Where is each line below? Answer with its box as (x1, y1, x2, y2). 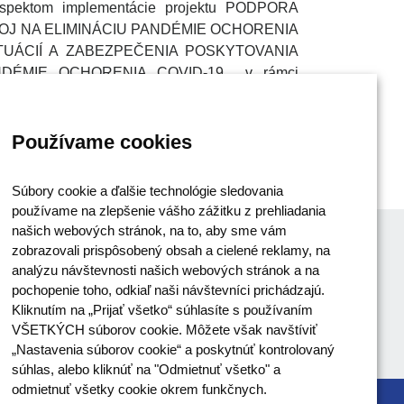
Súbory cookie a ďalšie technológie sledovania (12, 184, 283, 198)
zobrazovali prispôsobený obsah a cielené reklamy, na (12, 243, 330, 258)
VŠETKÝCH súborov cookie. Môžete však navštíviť (12, 323, 317, 337)
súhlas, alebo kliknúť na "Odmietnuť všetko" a (12, 363, 280, 377)
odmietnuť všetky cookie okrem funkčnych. (12, 382, 267, 397)
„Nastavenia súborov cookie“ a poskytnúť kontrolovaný (12, 343, 335, 357)
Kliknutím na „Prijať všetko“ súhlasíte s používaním (12, 303, 313, 317)
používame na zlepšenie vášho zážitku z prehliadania (12, 204, 326, 218)
